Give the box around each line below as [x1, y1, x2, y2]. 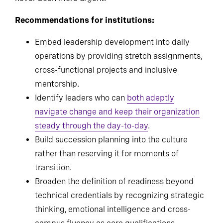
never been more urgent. [15, 17, 106, 27]
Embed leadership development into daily [35, 61, 190, 71]
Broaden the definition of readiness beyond [35, 200, 194, 210]
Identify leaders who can [35, 116, 127, 126]
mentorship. [35, 103, 79, 112]
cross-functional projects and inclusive [35, 89, 177, 99]
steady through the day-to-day [35, 144, 148, 154]
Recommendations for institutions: [15, 39, 154, 49]
